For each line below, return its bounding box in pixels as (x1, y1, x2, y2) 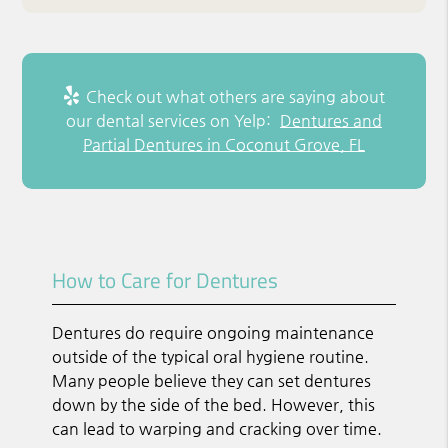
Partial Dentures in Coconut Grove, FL (83, 134, 365, 154)
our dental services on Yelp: (66, 110, 275, 130)
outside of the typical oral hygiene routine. (52, 346, 370, 366)
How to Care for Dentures (52, 263, 279, 296)
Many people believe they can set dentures (52, 370, 372, 390)
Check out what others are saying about (81, 86, 385, 106)
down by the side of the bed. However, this (52, 394, 376, 414)
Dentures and (280, 110, 382, 130)
